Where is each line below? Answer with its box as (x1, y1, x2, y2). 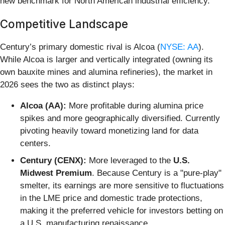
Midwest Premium (20, 168, 92, 178)
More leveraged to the (86, 155, 173, 165)
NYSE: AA (160, 42, 198, 52)
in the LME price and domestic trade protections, (20, 193, 202, 203)
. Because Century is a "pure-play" (92, 168, 221, 178)
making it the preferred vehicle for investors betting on (20, 205, 223, 215)
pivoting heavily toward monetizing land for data (20, 126, 198, 136)
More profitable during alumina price (66, 101, 203, 111)
